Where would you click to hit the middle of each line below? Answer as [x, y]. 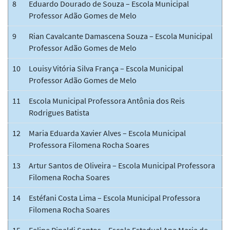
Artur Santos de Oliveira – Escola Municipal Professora [122, 165]
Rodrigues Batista [59, 112]
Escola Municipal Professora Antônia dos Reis [107, 100]
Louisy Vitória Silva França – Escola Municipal [106, 68]
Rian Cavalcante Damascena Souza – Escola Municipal [121, 36]
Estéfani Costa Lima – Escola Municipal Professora [114, 197]
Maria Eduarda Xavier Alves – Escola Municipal [107, 133]
